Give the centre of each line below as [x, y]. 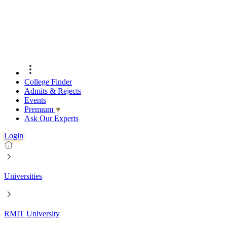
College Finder [48, 82]
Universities [23, 176]
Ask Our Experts [51, 119]
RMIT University [32, 214]
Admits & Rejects [53, 91]
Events [35, 100]
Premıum [40, 109]
